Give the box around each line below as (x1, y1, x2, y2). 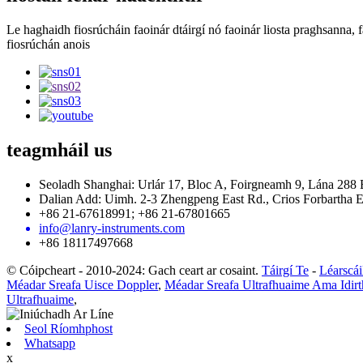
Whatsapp (24, 335, 75, 350)
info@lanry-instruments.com (39, 220, 185, 235)
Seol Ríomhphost (24, 321, 113, 335)
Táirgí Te (262, 263, 309, 277)
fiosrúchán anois (6, 37, 90, 52)
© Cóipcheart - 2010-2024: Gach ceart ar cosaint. (6, 263, 258, 277)
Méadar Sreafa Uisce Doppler (6, 277, 158, 292)
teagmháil (6, 139, 89, 161)
